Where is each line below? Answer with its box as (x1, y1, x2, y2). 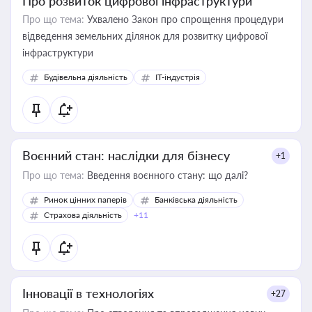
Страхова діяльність (44, 210, 122, 220)
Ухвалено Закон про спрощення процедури (84, 13, 283, 25)
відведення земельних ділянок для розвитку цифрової (22, 30, 267, 42)
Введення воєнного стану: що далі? (84, 169, 248, 181)
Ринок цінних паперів (44, 194, 127, 205)
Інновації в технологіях (22, 286, 154, 301)
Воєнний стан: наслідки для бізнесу (22, 148, 230, 163)
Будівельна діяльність (44, 72, 127, 82)
